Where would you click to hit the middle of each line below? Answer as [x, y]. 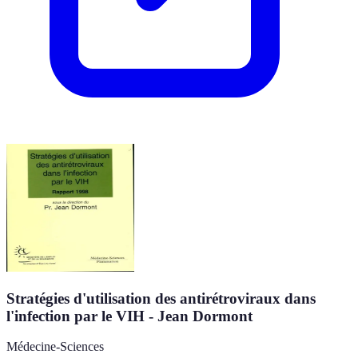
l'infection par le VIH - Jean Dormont [129, 316]
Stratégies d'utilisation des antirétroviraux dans [161, 298]
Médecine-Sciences [55, 347]
